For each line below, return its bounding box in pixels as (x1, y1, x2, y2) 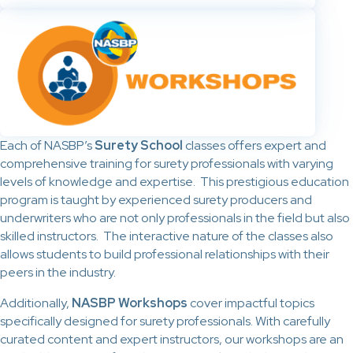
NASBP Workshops (72, 295, 188, 312)
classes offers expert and (183, 137, 326, 154)
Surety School (95, 137, 183, 154)
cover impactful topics (188, 295, 314, 312)
